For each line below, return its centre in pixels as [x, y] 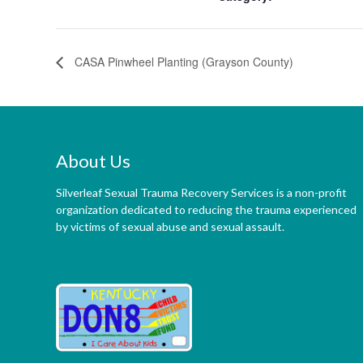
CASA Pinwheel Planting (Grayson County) [183, 61]
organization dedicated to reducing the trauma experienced [207, 209]
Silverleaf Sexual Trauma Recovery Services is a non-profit [202, 192]
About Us [94, 160]
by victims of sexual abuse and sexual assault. [171, 226]
